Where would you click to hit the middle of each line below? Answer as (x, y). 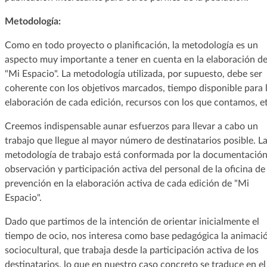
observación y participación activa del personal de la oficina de (135, 169)
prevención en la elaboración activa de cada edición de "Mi (127, 183)
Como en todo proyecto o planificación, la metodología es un (131, 45)
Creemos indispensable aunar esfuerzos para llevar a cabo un (131, 126)
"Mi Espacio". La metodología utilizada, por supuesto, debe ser (133, 74)
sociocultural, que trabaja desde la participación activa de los (131, 250)
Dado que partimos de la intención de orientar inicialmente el (132, 221)
